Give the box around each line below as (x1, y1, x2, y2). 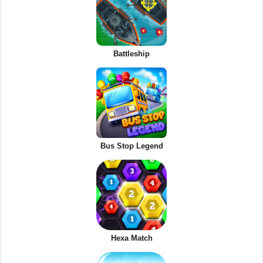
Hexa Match (110, 234, 153, 243)
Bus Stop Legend (100, 141, 163, 151)
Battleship (113, 49, 150, 59)
